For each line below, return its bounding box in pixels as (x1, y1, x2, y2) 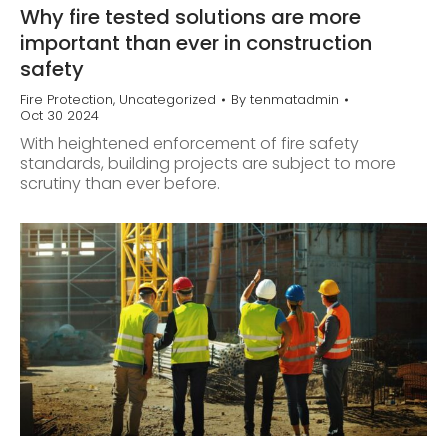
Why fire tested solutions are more (20, 2, 361, 31)
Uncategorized (119, 89, 216, 109)
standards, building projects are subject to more (20, 151, 396, 175)
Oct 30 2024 (20, 105, 99, 125)
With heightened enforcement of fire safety (20, 131, 359, 155)
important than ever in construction (20, 28, 372, 57)
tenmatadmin (250, 89, 339, 109)
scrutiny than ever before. (20, 171, 220, 195)
